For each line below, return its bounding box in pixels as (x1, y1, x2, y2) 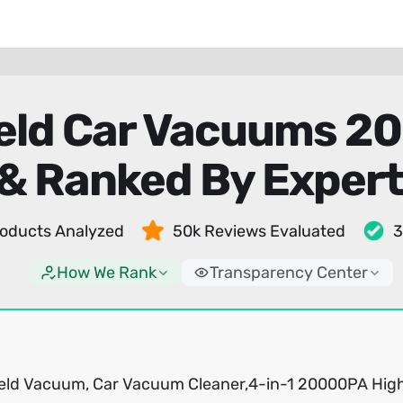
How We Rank (56, 263, 157, 282)
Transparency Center (209, 263, 368, 282)
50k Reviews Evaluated (172, 221, 345, 241)
